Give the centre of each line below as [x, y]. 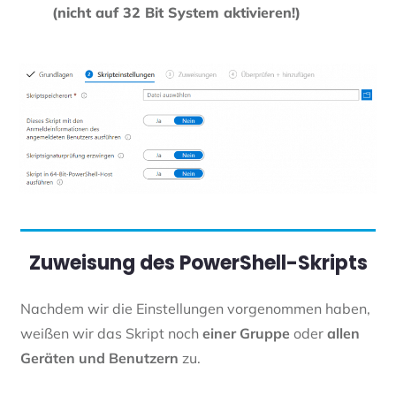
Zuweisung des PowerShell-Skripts [198, 263]
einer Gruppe [246, 334]
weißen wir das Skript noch [111, 334]
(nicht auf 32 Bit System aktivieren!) [176, 12]
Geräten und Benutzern [99, 358]
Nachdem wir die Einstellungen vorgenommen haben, [195, 309]
